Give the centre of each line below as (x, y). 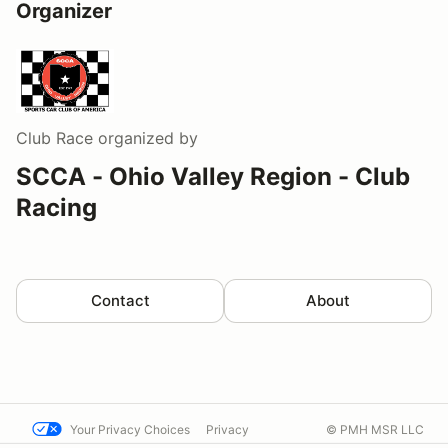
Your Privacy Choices (130, 430)
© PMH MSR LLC (375, 430)
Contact (120, 301)
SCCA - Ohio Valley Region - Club (213, 177)
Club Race (54, 138)
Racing (56, 208)
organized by (145, 138)
